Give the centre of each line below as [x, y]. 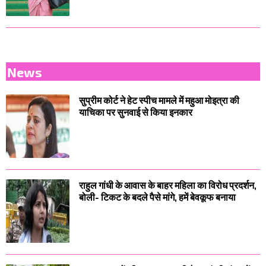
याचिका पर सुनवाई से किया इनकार [136, 112]
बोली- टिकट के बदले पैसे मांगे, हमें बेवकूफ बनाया [157, 197]
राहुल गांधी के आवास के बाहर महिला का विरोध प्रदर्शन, [168, 185]
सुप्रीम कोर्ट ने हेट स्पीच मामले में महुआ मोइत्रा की [159, 100]
